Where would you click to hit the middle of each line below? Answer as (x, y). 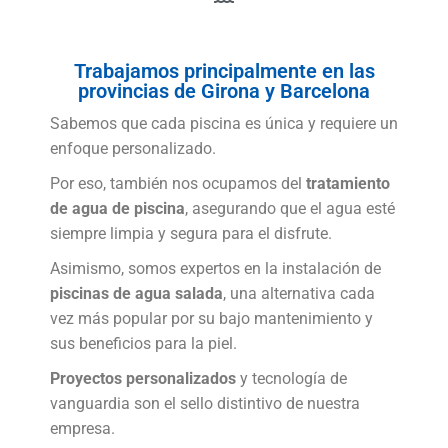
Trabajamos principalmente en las (224, 71)
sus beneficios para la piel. (143, 343)
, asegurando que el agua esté (290, 208)
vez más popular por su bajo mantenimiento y (211, 318)
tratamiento (348, 183)
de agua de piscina (117, 208)
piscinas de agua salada (136, 293)
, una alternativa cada (299, 293)
